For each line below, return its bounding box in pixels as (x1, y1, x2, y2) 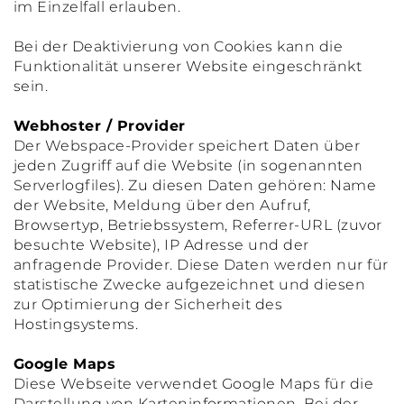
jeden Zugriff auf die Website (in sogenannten (14, 157, 363, 174)
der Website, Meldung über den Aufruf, (14, 197, 311, 214)
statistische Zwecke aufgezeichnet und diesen (14, 276, 366, 293)
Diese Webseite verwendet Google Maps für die (14, 375, 374, 392)
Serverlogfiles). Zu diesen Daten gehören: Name (14, 177, 377, 194)
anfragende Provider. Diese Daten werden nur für (14, 256, 389, 273)
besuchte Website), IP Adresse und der (14, 236, 309, 253)
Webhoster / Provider (14, 117, 186, 134)
